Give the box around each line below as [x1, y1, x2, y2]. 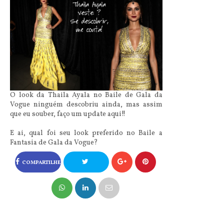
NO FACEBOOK [18, 181, 57, 189]
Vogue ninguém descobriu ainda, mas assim [10, 99, 162, 109]
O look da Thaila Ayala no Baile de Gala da [10, 90, 162, 100]
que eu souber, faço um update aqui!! [10, 109, 125, 119]
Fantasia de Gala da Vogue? [10, 137, 98, 147]
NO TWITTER [69, 204, 103, 212]
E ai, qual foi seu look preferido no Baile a [10, 128, 162, 138]
